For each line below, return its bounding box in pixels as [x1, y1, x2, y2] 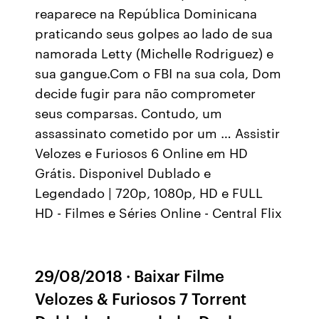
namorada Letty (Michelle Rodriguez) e [35, 43, 274, 62]
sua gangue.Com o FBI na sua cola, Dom [35, 63, 282, 82]
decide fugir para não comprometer [35, 83, 256, 102]
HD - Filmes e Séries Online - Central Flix [35, 203, 283, 221]
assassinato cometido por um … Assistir [35, 123, 281, 142]
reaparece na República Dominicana [35, 4, 258, 22]
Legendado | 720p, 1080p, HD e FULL [35, 183, 263, 202]
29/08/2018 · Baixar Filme [35, 264, 225, 286]
